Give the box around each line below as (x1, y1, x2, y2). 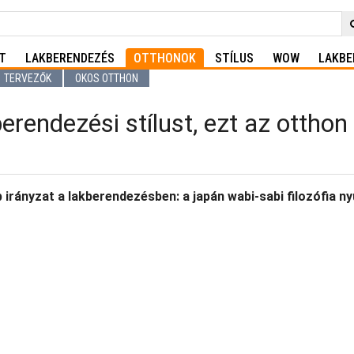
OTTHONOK (134, 51, 196, 66)
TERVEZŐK (4, 72, 51, 85)
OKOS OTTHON (75, 72, 138, 85)
